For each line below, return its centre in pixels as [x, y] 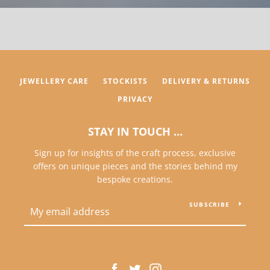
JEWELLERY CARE [54, 81]
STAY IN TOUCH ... [135, 131]
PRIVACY [135, 99]
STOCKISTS [125, 81]
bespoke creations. [135, 179]
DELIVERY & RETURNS [206, 81]
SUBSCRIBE [209, 204]
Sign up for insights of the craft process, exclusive [135, 152]
